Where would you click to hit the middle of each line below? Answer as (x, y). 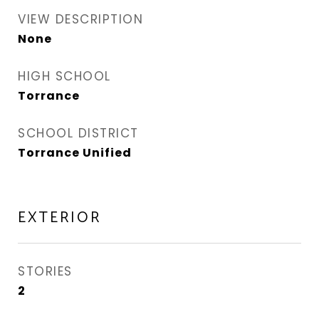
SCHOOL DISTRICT (78, 133)
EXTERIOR (59, 218)
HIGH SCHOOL (64, 76)
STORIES (45, 271)
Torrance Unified (75, 153)
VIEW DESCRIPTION (80, 19)
